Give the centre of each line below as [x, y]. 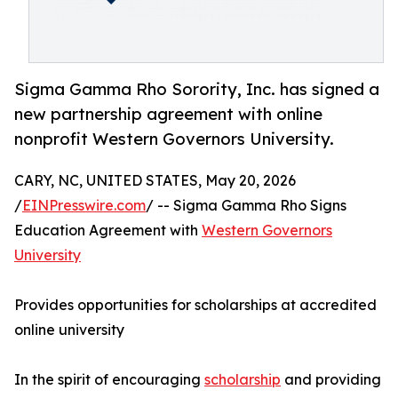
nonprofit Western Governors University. [174, 139]
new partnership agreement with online [168, 114]
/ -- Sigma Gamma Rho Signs [246, 206]
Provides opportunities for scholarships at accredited [195, 305]
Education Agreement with [108, 231]
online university [69, 330]
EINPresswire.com [84, 206]
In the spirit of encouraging [109, 380]
